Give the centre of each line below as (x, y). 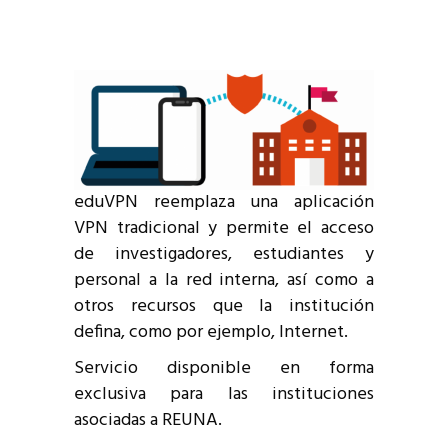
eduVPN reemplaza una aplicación (224, 203)
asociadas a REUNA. (148, 421)
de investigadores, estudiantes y (224, 255)
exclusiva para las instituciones (224, 395)
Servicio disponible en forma (224, 369)
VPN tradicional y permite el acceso (224, 229)
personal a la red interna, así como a (224, 281)
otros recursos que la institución (224, 307)
